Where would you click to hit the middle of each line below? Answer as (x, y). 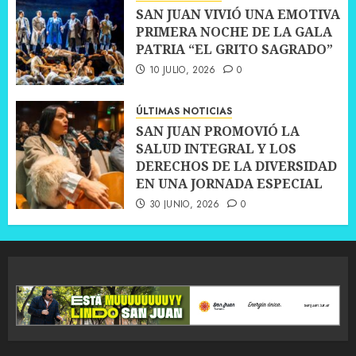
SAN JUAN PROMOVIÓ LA (218, 132)
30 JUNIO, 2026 (184, 205)
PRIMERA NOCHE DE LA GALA (234, 32)
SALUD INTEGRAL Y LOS (216, 149)
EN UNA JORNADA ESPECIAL (229, 184)
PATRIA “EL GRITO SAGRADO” (234, 50)
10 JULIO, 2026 (182, 70)
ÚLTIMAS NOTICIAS (184, 112)
